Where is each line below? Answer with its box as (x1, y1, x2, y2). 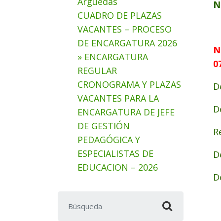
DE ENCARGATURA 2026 (77, 37, 177, 49)
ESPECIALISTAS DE (77, 147, 153, 159)
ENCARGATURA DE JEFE (77, 106, 175, 118)
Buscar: (57, 192, 88, 204)
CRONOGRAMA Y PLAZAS (77, 78, 181, 90)
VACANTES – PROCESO (77, 23, 172, 35)
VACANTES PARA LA (77, 92, 159, 104)
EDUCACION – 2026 (77, 161, 158, 173)
